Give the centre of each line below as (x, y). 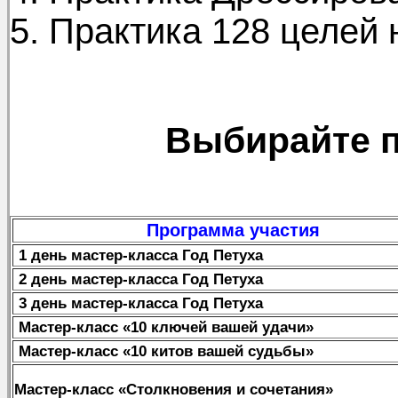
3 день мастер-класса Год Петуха (141, 303)
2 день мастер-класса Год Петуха (139, 279)
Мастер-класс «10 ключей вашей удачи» (164, 327)
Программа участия (233, 230)
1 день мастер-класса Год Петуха (141, 255)
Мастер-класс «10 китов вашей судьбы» (164, 351)
